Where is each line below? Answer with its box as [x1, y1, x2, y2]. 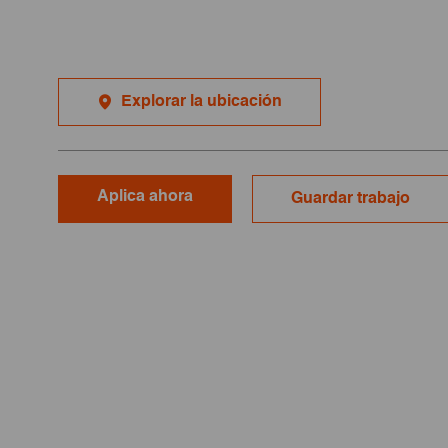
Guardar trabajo [291, 190, 410, 207]
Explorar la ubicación [121, 93, 282, 110]
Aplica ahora [97, 188, 193, 205]
